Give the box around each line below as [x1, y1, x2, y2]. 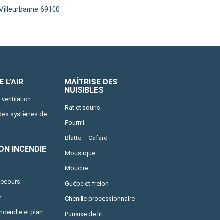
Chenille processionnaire [65, 195, 135, 203]
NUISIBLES [64, 85, 104, 95]
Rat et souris [65, 104, 101, 111]
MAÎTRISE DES [64, 77, 118, 87]
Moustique [65, 149, 96, 157]
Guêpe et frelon [65, 180, 109, 188]
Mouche [65, 165, 88, 172]
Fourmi [65, 119, 85, 127]
